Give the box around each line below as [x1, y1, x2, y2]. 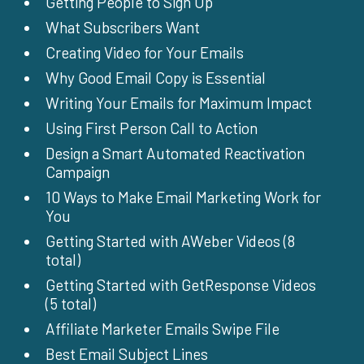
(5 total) [45, 294, 96, 314]
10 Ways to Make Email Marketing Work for [45, 188, 321, 207]
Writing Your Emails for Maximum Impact [45, 93, 312, 113]
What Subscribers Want [45, 18, 200, 37]
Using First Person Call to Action [45, 119, 258, 138]
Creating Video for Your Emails [45, 43, 244, 63]
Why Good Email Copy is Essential [45, 68, 266, 88]
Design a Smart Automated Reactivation [45, 144, 305, 163]
